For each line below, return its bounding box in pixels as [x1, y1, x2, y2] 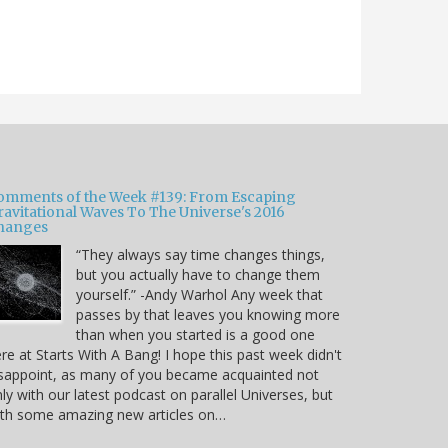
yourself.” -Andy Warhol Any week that [76, 285, 323, 305]
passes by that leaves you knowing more [76, 305, 340, 325]
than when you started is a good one [76, 325, 315, 345]
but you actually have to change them [76, 265, 320, 285]
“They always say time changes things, [76, 245, 325, 265]
